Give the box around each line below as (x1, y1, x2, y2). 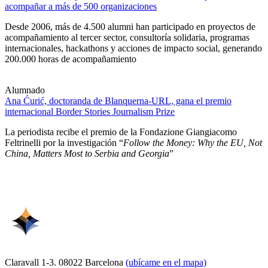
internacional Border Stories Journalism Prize (5, 106, 175, 117)
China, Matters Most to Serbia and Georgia (5, 148, 169, 159)
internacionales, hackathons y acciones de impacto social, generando (5, 42, 262, 53)
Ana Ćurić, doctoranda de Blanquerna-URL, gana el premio (5, 95, 232, 106)
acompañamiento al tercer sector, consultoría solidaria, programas (5, 32, 249, 42)
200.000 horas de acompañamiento (5, 53, 136, 64)
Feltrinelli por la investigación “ (5, 137, 123, 148)
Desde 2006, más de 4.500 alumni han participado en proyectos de (5, 21, 255, 32)
